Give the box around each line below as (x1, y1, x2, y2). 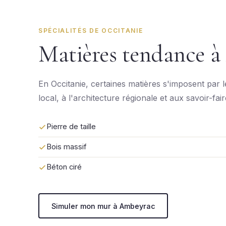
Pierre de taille (46, 122, 96, 131)
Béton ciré (46, 162, 82, 172)
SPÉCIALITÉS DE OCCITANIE (38, 27, 143, 34)
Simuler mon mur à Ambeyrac (51, 201, 155, 210)
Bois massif (46, 142, 87, 151)
